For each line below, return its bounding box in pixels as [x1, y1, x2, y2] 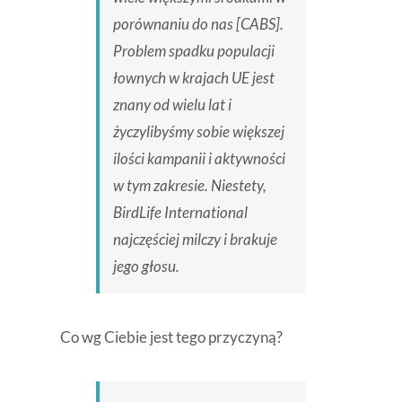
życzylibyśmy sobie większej [112, 122, 284, 142]
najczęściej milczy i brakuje [112, 230, 277, 249]
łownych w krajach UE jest [112, 68, 275, 88]
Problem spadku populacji [112, 41, 275, 61]
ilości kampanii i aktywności [112, 149, 285, 169]
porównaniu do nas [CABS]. [112, 14, 284, 34]
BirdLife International [112, 203, 248, 223]
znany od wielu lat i [112, 95, 232, 115]
